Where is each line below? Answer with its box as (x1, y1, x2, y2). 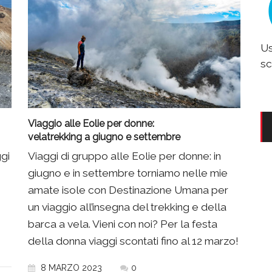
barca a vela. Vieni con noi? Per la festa (28, 217, 217, 230)
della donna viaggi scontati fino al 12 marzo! (28, 234, 239, 247)
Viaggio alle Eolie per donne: (28, 117, 154, 129)
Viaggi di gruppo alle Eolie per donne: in (28, 149, 221, 162)
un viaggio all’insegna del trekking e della (28, 200, 226, 213)
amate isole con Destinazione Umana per (28, 183, 228, 196)
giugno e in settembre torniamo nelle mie (28, 166, 228, 179)
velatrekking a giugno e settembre (28, 131, 180, 143)
